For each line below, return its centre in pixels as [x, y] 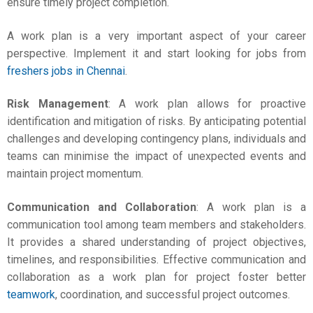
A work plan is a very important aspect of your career [156, 36]
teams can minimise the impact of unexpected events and [156, 156]
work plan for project [171, 277]
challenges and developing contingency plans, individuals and [156, 139]
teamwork [31, 294]
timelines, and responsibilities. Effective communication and [156, 259]
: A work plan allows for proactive [207, 104]
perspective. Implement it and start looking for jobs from [156, 53]
